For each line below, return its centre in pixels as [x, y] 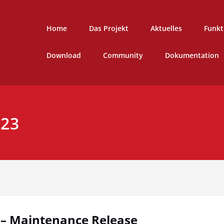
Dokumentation [192, 55]
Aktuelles [166, 28]
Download [63, 55]
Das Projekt [108, 28]
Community [123, 55]
